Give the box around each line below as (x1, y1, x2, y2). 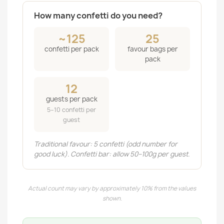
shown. (102, 194, 122, 202)
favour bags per (127, 44, 178, 53)
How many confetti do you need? (34, 10, 162, 21)
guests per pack (45, 94, 97, 103)
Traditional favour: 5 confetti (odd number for (34, 139, 177, 148)
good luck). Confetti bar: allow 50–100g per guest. (34, 149, 189, 158)
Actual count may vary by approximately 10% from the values (28, 184, 196, 192)
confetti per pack (44, 44, 99, 53)
